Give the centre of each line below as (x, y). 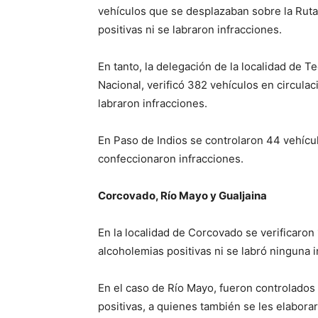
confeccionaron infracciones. (171, 159)
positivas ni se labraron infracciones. (190, 29)
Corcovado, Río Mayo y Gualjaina (182, 196)
